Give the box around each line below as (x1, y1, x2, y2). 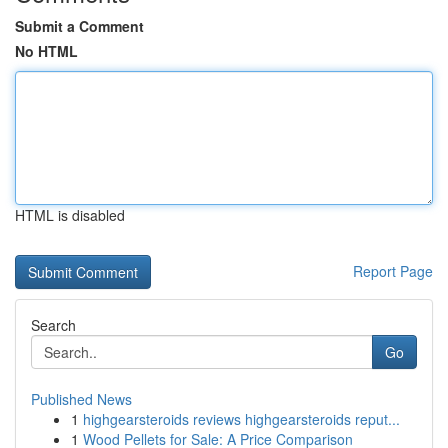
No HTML (15, 41, 78, 61)
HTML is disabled (15, 205, 125, 225)
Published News (31, 389, 132, 409)
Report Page (353, 261, 433, 281)
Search (31, 315, 76, 335)
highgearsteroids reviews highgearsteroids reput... (83, 409, 400, 429)
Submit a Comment (15, 16, 144, 36)
